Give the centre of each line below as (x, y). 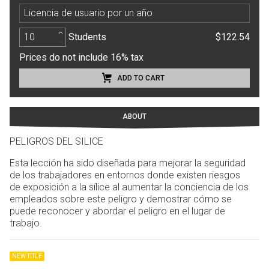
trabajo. (26, 223)
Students (87, 37)
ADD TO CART (141, 78)
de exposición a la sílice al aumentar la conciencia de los (129, 187)
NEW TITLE (27, 256)
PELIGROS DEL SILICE (56, 141)
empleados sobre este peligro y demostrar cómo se (121, 199)
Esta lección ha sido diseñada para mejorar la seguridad (128, 163)
